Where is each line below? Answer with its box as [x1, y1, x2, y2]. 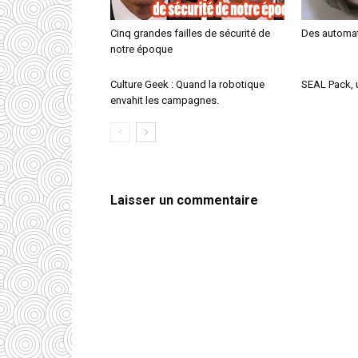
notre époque [110, 43, 173, 55]
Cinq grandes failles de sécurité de [110, 27, 270, 39]
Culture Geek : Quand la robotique [110, 78, 265, 90]
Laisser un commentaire [110, 193, 258, 208]
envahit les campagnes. [110, 94, 219, 106]
